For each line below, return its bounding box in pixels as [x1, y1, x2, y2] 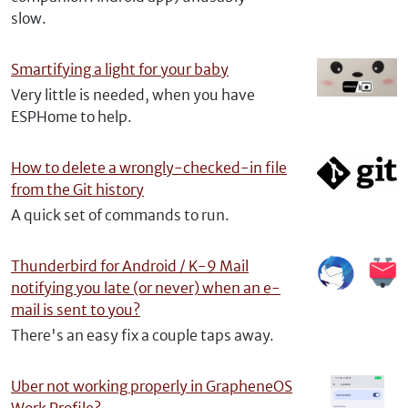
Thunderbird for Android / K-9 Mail [11, 257, 249, 275]
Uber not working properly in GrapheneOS [11, 377, 292, 395]
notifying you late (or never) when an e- [11, 279, 280, 297]
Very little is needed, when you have [11, 86, 255, 104]
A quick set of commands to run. [11, 206, 229, 224]
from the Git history [11, 180, 144, 199]
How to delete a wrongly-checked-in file [11, 158, 287, 177]
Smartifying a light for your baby [11, 60, 229, 78]
